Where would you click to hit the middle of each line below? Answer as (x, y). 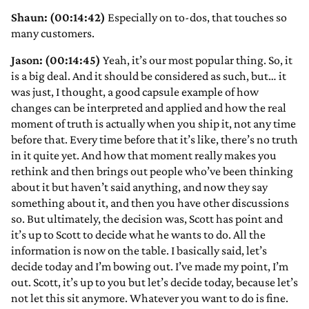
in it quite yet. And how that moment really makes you (144, 156)
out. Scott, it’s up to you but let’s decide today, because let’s (154, 282)
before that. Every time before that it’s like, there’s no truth (154, 140)
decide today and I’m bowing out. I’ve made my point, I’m (150, 267)
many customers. (53, 33)
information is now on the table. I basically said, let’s (139, 251)
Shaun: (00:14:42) (58, 18)
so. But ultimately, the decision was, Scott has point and (147, 219)
